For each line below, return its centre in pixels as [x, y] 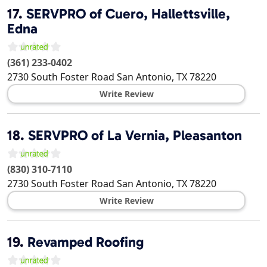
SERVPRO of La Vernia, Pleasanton [135, 136]
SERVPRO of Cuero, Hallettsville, [128, 14]
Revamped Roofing [86, 242]
